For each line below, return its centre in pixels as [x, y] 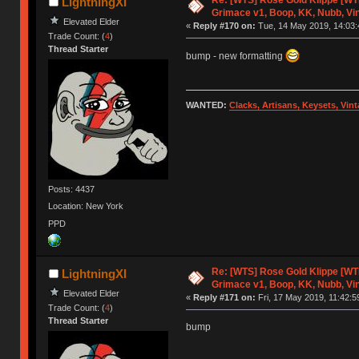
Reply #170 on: [224, 25]
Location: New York [86, 206]
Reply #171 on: [224, 297]
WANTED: [207, 105]
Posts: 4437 [72, 189]
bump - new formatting [235, 56]
